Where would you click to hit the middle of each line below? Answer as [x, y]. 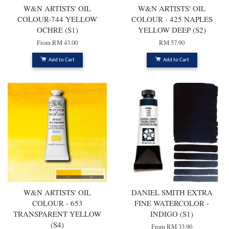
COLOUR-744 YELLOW [57, 19]
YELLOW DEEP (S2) [172, 30]
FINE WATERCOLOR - [172, 203]
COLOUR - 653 [57, 203]
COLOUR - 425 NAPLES [172, 19]
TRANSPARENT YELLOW [57, 214]
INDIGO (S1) [172, 214]
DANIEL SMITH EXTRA [172, 192]
